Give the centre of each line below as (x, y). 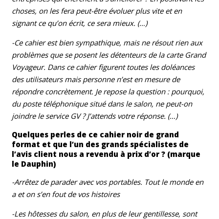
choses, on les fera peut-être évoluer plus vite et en (97, 11)
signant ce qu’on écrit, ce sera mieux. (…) (79, 23)
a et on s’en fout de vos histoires (66, 194)
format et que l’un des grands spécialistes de (100, 144)
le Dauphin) (34, 164)
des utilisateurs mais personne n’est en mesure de (96, 79)
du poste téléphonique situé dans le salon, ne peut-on (102, 103)
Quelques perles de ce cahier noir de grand (95, 134)
